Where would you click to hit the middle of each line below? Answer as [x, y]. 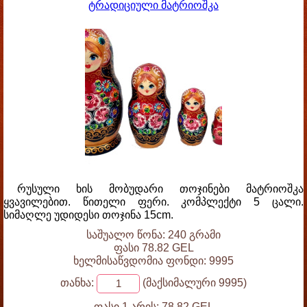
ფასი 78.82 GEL [153, 248]
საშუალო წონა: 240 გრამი [153, 235]
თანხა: [77, 283]
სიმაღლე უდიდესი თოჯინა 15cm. [88, 215]
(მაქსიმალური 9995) [193, 283]
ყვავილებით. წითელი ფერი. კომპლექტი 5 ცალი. [153, 202]
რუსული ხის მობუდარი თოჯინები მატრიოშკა [160, 189]
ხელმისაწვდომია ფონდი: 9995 [153, 261]
